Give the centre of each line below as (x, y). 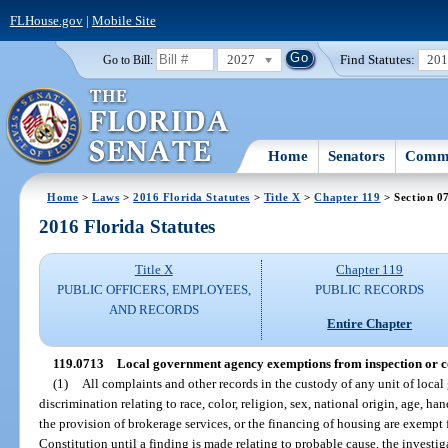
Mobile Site (123, 20)
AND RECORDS (153, 310)
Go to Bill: (127, 59)
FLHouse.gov (46, 20)
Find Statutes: (378, 59)
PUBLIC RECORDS (370, 290)
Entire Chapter (370, 323)
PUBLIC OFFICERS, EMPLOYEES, (153, 290)
